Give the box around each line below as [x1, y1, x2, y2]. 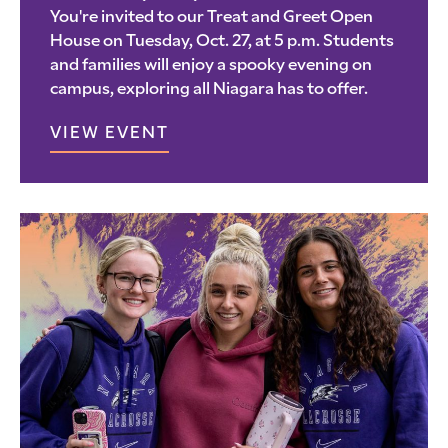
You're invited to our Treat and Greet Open [50, 9, 373, 26]
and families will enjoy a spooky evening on [50, 57, 372, 74]
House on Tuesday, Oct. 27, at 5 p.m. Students [50, 33, 394, 50]
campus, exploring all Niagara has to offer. [50, 81, 368, 98]
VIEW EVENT [50, 125, 169, 142]
